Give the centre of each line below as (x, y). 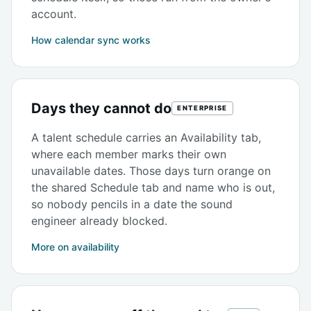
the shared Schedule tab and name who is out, (153, 187)
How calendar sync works (91, 40)
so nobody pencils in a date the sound (132, 204)
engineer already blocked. (99, 220)
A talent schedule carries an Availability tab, (146, 137)
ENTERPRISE (202, 108)
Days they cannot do (101, 108)
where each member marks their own (129, 154)
